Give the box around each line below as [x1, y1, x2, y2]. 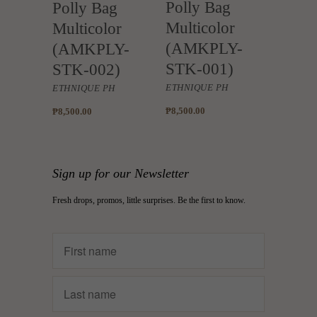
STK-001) [166, 59, 234, 78]
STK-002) [52, 59, 120, 79]
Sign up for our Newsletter [52, 166, 189, 181]
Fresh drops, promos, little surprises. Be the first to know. [52, 195, 246, 206]
